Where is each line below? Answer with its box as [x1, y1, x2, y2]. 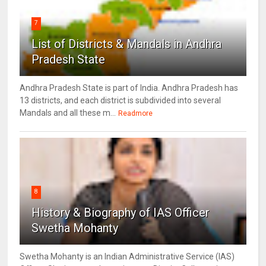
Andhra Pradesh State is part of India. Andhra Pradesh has [20, 83, 239, 93]
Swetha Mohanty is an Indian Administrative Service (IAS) [20, 252, 235, 262]
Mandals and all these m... [20, 108, 116, 118]
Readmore [118, 109, 153, 118]
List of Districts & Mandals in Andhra [31, 37, 222, 52]
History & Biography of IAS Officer [31, 205, 210, 220]
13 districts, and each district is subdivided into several [20, 96, 221, 106]
